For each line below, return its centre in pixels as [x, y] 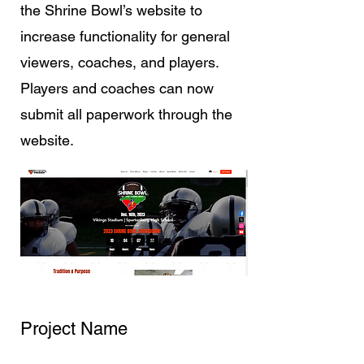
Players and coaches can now [117, 88]
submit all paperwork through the [126, 114]
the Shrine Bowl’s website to [111, 10]
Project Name [74, 329]
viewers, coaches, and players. [119, 62]
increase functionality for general [125, 36]
